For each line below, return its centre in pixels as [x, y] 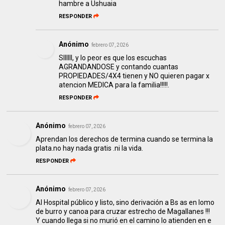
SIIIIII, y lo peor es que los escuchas [113, 58]
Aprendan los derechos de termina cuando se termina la [125, 139]
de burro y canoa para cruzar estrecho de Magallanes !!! [123, 212]
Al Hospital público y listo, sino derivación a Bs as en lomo [125, 203]
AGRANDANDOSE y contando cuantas [119, 67]
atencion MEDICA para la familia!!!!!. [114, 85]
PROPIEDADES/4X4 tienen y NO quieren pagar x [134, 76]
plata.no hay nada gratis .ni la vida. [90, 148]
